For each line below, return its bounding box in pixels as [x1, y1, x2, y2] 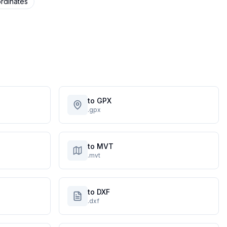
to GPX [88, 96, 111, 105]
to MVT [88, 142, 113, 150]
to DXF [88, 187, 110, 196]
